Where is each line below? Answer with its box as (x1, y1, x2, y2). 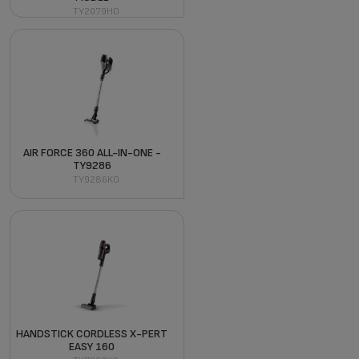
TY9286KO (72, 173, 119, 186)
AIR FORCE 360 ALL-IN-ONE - (22, 145, 161, 159)
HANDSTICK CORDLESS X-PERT (16, 326, 168, 341)
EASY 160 (69, 339, 115, 353)
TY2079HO (72, 5, 119, 18)
